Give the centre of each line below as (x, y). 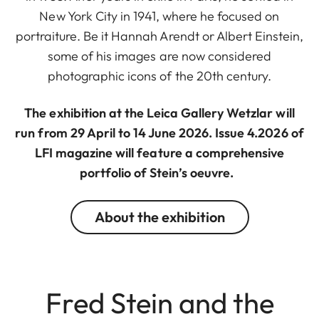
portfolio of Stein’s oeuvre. (159, 172)
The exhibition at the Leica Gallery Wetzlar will (159, 113)
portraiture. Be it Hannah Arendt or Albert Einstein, (159, 36)
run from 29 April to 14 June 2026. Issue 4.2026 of (159, 132)
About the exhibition (159, 216)
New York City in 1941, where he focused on (159, 16)
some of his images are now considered (159, 56)
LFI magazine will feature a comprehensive (159, 152)
